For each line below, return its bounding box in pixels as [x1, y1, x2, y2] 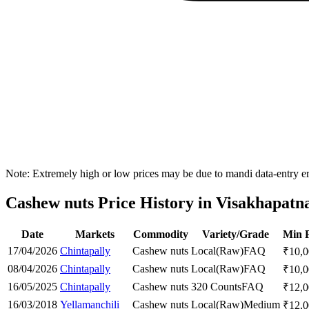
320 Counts [191, 280, 241, 292]
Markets [75, 228, 114, 240]
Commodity [132, 228, 188, 240]
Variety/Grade [202, 228, 269, 240]
